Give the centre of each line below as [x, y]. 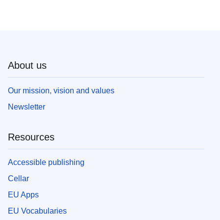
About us [27, 65]
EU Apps [23, 194]
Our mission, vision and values [61, 90]
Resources [31, 137]
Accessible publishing [46, 162]
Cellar [18, 178]
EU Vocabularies [37, 211]
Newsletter [27, 107]
